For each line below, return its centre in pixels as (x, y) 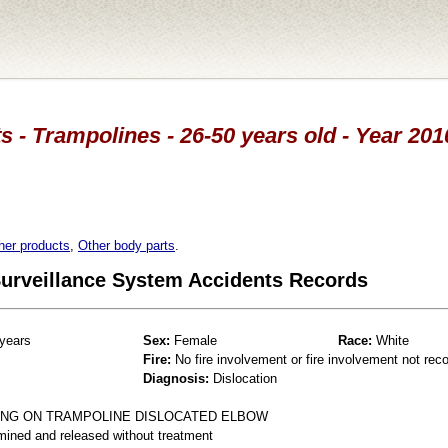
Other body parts (126, 245)
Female (193, 340)
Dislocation (243, 378)
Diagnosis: (176, 378)
